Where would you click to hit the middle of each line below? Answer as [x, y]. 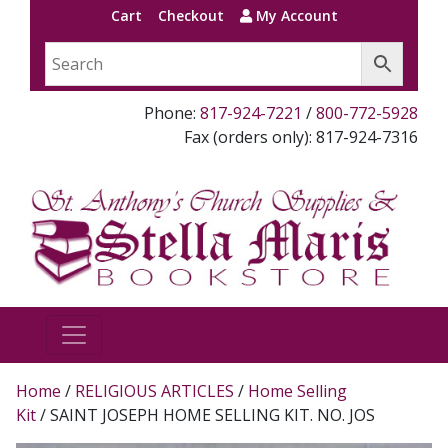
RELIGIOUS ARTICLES [154, 390]
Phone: [172, 113]
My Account [294, 15]
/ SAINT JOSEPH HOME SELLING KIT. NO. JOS [205, 414]
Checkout [190, 15]
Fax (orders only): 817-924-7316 [301, 137]
